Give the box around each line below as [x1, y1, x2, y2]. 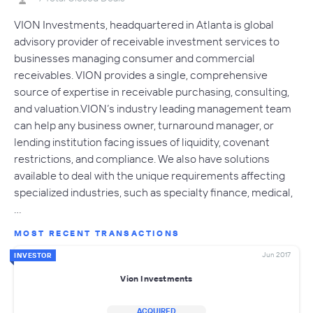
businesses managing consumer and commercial [14, 51, 255, 66]
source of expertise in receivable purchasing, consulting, [14, 85, 289, 99]
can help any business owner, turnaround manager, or [14, 118, 274, 133]
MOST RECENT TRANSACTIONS [14, 228, 180, 239]
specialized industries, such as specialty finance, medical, [14, 185, 293, 200]
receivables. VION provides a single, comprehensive [14, 68, 268, 82]
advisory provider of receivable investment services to [14, 34, 279, 49]
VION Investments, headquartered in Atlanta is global [14, 17, 274, 32]
